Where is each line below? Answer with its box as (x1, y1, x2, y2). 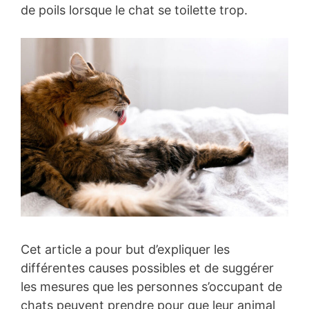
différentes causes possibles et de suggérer (21, 261, 274, 276)
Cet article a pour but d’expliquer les (21, 242, 230, 257)
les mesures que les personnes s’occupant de (21, 279, 282, 295)
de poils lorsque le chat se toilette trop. (21, 3, 248, 18)
